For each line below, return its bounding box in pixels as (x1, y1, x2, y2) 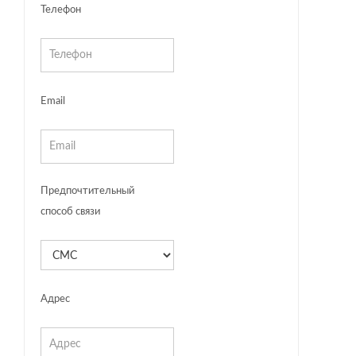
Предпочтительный (41, 186, 134, 196)
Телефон (41, 5, 81, 15)
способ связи (41, 207, 100, 217)
